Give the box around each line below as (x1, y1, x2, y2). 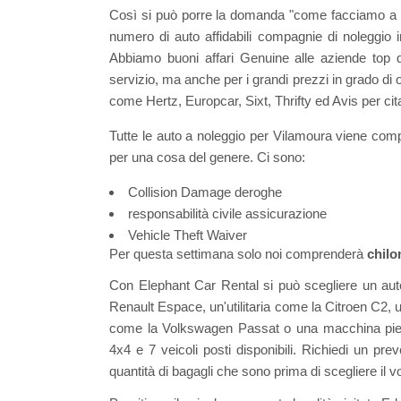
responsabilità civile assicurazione (128, 206, 327, 222)
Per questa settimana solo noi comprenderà (109, 246, 367, 262)
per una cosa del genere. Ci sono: (109, 149, 305, 166)
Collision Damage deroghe (128, 184, 282, 200)
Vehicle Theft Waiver (128, 227, 247, 243)
